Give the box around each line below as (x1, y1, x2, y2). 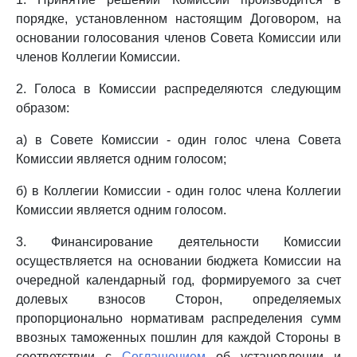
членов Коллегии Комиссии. (16, 50, 180, 64)
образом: (16, 101, 69, 115)
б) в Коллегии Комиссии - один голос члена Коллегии (16, 184, 341, 198)
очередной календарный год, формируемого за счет (16, 273, 341, 287)
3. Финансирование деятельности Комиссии (16, 235, 341, 249)
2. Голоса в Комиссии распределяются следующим (16, 82, 341, 96)
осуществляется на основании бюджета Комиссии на (16, 254, 341, 268)
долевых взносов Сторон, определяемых (16, 292, 341, 306)
